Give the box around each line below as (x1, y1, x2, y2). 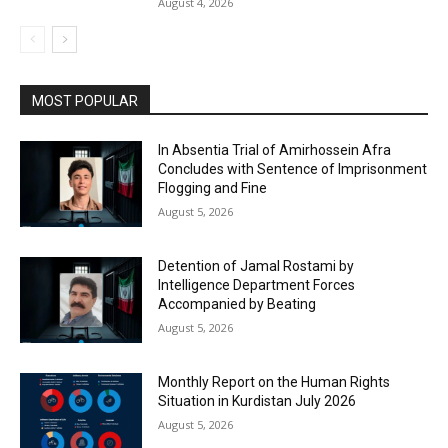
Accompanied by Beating (158, 295, 317, 312)
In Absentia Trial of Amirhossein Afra (158, 142, 392, 159)
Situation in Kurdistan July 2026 (158, 392, 357, 409)
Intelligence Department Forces (158, 276, 356, 293)
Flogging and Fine (158, 180, 268, 197)
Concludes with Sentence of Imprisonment (158, 161, 428, 178)
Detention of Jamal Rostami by (158, 257, 355, 274)
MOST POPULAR (32, 93, 138, 110)
